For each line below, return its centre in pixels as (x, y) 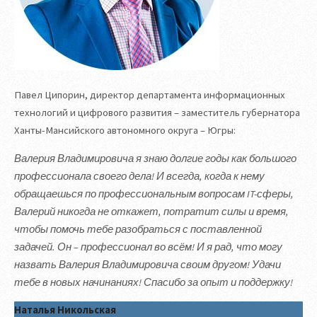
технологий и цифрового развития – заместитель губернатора (157, 113)
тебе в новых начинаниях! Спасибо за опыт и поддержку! (154, 282)
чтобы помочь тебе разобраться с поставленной (138, 229)
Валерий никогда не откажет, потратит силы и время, (151, 211)
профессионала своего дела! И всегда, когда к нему (139, 176)
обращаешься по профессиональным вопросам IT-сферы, (154, 194)
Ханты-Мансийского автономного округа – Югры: (125, 131)
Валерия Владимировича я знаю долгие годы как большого (155, 158)
